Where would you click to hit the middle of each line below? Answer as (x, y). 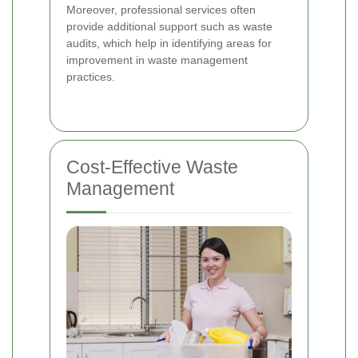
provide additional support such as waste (169, 26)
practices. (91, 76)
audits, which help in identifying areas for (169, 43)
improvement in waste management (157, 60)
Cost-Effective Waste (152, 167)
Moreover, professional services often (161, 9)
